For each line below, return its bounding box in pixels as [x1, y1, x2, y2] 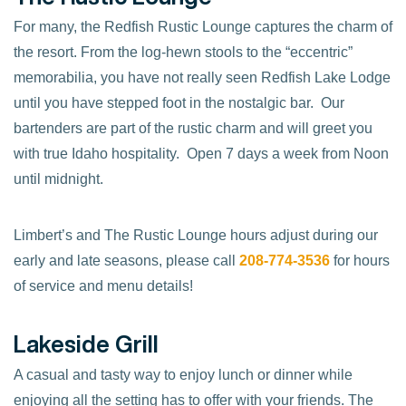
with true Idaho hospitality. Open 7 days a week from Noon [14, 145, 389, 161]
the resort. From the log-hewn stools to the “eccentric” [14, 43, 353, 60]
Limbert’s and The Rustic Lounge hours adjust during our [14, 227, 378, 244]
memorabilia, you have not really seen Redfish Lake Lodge [14, 69, 391, 85]
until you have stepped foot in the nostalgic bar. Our [14, 94, 344, 111]
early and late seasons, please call [14, 253, 239, 269]
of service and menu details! [14, 278, 193, 295]
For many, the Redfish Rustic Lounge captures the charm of [14, 18, 392, 34]
